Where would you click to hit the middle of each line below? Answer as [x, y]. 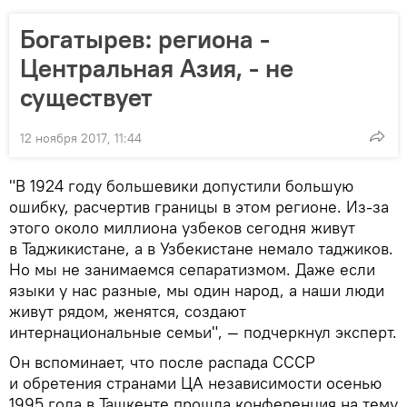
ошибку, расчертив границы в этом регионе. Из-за [199, 206]
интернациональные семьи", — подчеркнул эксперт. [203, 332]
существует [86, 97]
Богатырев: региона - [145, 39]
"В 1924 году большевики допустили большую [181, 185]
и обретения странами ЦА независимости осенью [195, 382]
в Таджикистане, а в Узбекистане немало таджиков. [201, 248]
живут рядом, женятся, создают [128, 311]
